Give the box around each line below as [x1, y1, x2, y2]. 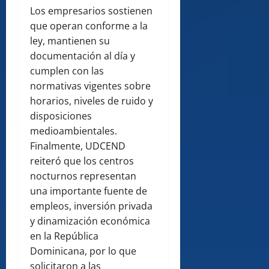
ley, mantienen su [30, 34, 110, 48]
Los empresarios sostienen [30, 4, 153, 18]
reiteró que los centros [30, 154, 134, 168]
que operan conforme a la [30, 19, 148, 33]
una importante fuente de [30, 184, 147, 198]
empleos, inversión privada [30, 199, 153, 213]
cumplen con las [30, 64, 104, 78]
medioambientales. [30, 124, 117, 138]
